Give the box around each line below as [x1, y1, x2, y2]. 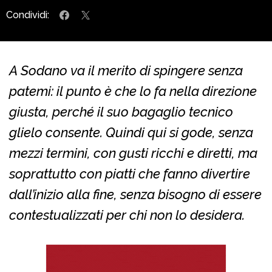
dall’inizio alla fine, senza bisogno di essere [9, 186, 262, 203]
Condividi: [6, 9, 49, 21]
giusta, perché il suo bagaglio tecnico [9, 104, 233, 120]
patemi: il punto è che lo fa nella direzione [9, 83, 257, 100]
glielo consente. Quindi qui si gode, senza [9, 124, 253, 141]
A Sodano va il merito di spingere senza [9, 63, 243, 79]
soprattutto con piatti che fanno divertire [9, 166, 250, 182]
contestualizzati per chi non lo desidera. [9, 207, 245, 223]
